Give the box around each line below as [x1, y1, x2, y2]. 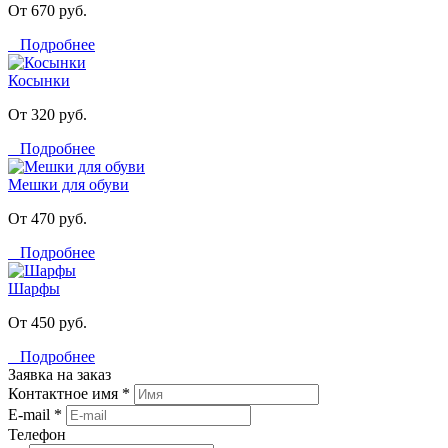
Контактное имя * [8, 384, 130, 402]
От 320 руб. [8, 105, 87, 123]
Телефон [8, 425, 66, 443]
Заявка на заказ [8, 365, 111, 383]
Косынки [8, 71, 70, 89]
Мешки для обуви [8, 175, 129, 193]
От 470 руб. [8, 209, 87, 227]
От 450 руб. [8, 313, 87, 331]
